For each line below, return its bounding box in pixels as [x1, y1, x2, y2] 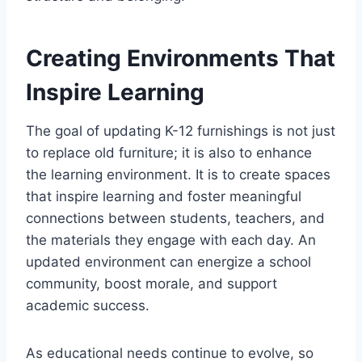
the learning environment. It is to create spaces [26, 166, 330, 183]
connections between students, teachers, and [26, 210, 325, 227]
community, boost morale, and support [26, 276, 277, 293]
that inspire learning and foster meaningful [26, 188, 301, 205]
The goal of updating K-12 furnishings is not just [26, 123, 335, 140]
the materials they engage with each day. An [26, 232, 316, 249]
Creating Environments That [26, 44, 335, 73]
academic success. [26, 297, 149, 314]
